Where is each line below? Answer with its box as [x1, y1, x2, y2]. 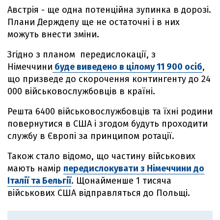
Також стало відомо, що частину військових [7, 151, 195, 162]
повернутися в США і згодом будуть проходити [7, 118, 208, 129]
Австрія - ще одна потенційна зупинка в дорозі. [7, 4, 211, 15]
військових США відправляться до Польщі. [7, 188, 190, 198]
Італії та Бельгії [7, 175, 71, 186]
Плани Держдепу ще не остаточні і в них [7, 17, 180, 27]
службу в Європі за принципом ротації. [7, 131, 174, 141]
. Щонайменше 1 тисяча [71, 175, 171, 186]
